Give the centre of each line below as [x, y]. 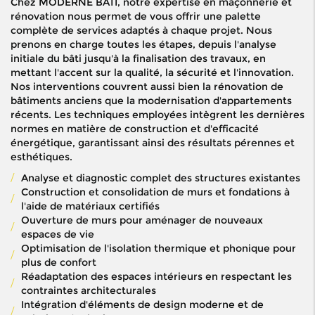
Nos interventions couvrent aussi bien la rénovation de [147, 87]
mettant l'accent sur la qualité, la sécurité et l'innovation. [152, 73]
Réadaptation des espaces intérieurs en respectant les [156, 277]
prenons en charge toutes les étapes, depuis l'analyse [143, 45]
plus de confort [59, 263]
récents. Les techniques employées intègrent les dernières [157, 115]
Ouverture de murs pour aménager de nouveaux [142, 220]
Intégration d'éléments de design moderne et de [142, 305]
